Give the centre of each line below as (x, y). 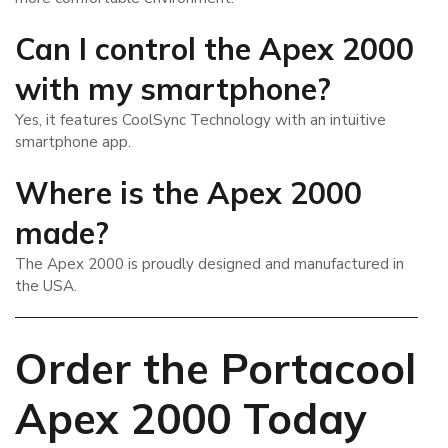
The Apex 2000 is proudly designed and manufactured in (209, 264)
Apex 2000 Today (191, 418)
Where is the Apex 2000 (188, 193)
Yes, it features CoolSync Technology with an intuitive (200, 120)
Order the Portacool (215, 368)
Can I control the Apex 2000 (214, 49)
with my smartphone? (173, 89)
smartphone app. (73, 142)
